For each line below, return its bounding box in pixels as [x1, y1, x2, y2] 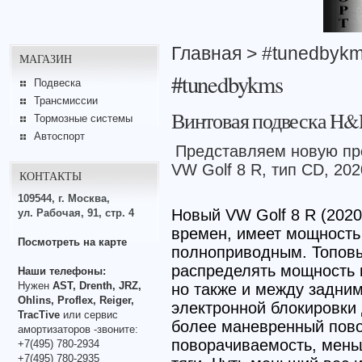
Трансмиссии [33, 94, 98, 107]
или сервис [60, 308, 118, 321]
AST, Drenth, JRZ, [53, 279, 141, 292]
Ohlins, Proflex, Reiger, [18, 293, 134, 306]
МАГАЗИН [19, 51, 72, 66]
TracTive [18, 308, 60, 321]
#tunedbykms [171, 69, 283, 99]
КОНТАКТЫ [19, 167, 82, 183]
